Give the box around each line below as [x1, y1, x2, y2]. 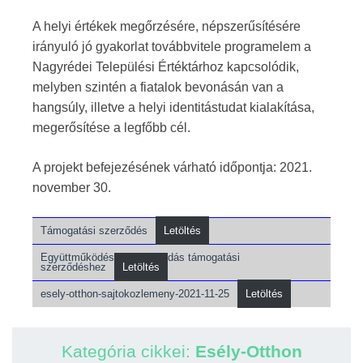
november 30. [32, 180, 111, 194]
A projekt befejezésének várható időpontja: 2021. [32, 160, 312, 174]
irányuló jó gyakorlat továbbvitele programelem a [32, 39, 311, 53]
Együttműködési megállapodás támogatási [41, 250, 240, 263]
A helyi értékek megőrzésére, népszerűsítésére [32, 19, 301, 33]
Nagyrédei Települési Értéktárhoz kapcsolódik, [32, 59, 299, 74]
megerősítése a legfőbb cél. [32, 120, 190, 135]
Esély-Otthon [194, 341, 302, 361]
